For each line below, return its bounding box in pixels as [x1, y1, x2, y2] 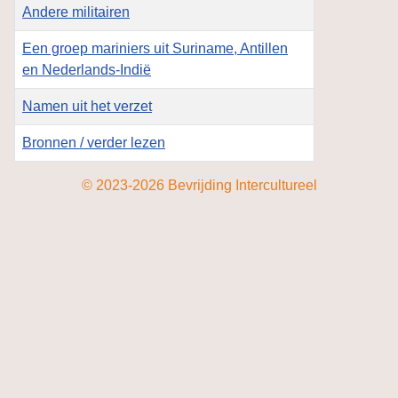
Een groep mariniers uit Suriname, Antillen [22, 41, 288, 57]
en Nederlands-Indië [22, 62, 151, 78]
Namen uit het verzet [22, 99, 152, 115]
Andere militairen [22, 4, 130, 20]
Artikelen [13, 163, 69, 179]
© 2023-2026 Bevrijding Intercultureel [81, 178, 317, 194]
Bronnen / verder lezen [22, 135, 165, 151]
